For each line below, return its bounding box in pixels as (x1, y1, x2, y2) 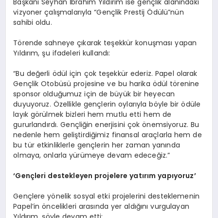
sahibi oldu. (13, 18, 52, 28)
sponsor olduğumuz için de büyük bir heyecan (13, 89, 175, 99)
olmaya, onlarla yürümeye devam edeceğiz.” (13, 150, 170, 161)
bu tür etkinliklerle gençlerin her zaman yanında (13, 140, 180, 150)
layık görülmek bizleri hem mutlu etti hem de (13, 109, 172, 120)
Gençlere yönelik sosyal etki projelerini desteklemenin (13, 191, 200, 201)
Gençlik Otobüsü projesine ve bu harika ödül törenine (13, 79, 200, 89)
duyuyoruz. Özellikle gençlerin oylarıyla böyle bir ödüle (13, 99, 201, 109)
